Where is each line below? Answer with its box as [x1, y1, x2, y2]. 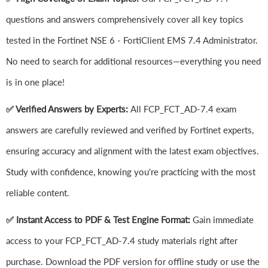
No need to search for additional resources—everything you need [6, 56, 261, 67]
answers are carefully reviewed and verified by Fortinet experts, [6, 124, 254, 136]
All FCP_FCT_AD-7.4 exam [130, 103, 236, 115]
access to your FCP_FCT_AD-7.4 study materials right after [6, 235, 237, 246]
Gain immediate [193, 214, 254, 226]
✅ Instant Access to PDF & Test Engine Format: [6, 214, 193, 226]
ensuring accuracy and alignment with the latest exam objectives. [6, 145, 259, 157]
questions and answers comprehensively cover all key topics [6, 14, 243, 25]
